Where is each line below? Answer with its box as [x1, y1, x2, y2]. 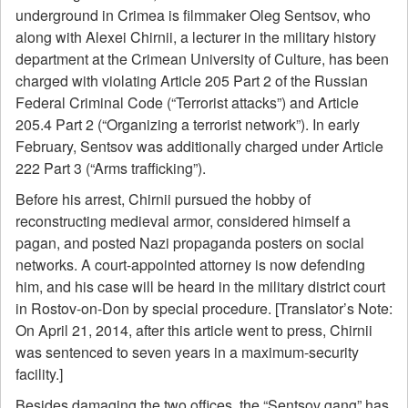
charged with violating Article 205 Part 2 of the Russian [15, 70, 368, 91]
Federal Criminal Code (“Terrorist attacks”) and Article [15, 92, 359, 113]
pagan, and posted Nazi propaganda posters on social [15, 232, 364, 253]
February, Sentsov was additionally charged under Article [15, 136, 383, 157]
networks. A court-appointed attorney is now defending [15, 254, 365, 275]
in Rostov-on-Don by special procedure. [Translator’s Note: [15, 298, 393, 319]
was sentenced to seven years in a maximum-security [15, 342, 359, 362]
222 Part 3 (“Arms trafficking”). [15, 158, 206, 178]
